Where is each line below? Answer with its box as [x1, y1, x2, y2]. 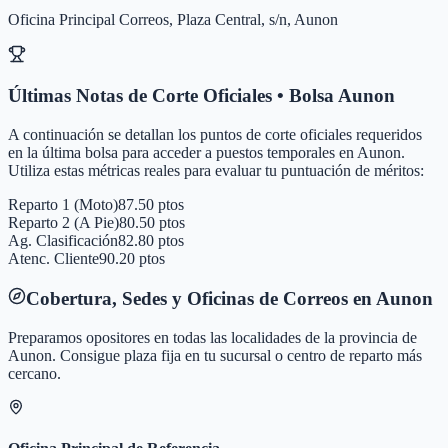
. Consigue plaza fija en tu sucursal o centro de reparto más [52, 346, 422, 364]
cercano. [8, 364, 61, 382]
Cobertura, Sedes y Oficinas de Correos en [26, 287, 376, 309]
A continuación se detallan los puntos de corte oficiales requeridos [8, 126, 422, 144]
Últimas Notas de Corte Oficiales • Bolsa [8, 85, 338, 107]
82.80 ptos [118, 232, 184, 250]
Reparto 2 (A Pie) [8, 214, 119, 232]
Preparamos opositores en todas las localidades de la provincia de [8, 328, 417, 346]
